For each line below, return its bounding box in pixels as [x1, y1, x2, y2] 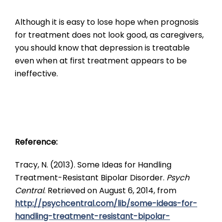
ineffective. [15, 68, 58, 80]
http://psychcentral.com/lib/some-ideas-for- [15, 198, 197, 210]
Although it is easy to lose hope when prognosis [15, 16, 199, 28]
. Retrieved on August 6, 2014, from [44, 185, 176, 197]
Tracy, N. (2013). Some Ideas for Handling [15, 159, 171, 171]
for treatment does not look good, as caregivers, [15, 29, 204, 41]
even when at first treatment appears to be [15, 55, 187, 67]
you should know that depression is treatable [15, 42, 190, 54]
